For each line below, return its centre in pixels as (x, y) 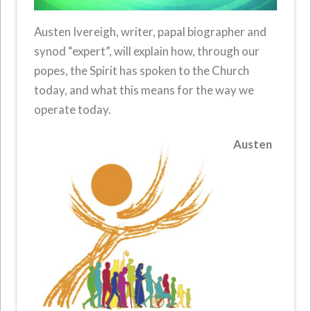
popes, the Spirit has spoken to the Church (142, 71)
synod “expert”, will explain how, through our (147, 51)
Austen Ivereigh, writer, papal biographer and (151, 32)
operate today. (73, 110)
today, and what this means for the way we (144, 90)
